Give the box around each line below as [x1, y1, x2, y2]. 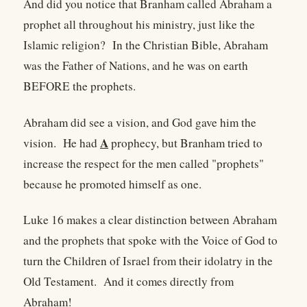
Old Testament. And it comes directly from [23, 273, 234, 289]
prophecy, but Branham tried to [108, 134, 262, 151]
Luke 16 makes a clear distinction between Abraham [23, 211, 277, 228]
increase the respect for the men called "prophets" [23, 155, 264, 171]
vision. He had [23, 134, 100, 151]
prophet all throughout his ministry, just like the [23, 16, 255, 33]
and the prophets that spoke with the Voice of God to [23, 232, 278, 248]
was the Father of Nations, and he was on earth [23, 58, 248, 74]
